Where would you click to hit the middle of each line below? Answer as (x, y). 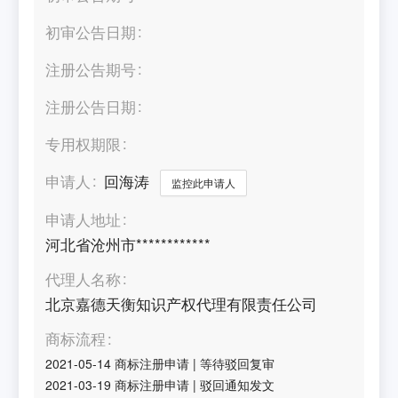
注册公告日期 (91, 106)
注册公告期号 (91, 69)
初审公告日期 (91, 32)
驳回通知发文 (238, 384)
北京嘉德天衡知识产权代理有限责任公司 (182, 304)
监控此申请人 (204, 182)
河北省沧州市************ (128, 244)
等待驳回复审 (238, 363)
